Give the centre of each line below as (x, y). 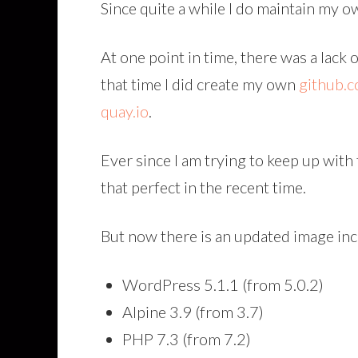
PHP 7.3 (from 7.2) (187, 339)
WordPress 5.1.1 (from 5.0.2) (223, 284)
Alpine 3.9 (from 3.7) (193, 312)
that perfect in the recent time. (203, 187)
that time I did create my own (200, 84)
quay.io (125, 111)
